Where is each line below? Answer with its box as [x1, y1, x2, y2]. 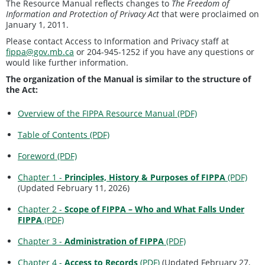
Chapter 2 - [18, 203, 64, 215]
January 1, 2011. [6, 18, 69, 30]
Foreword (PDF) [18, 150, 77, 161]
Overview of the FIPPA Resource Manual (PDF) [18, 107, 197, 119]
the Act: [6, 83, 38, 95]
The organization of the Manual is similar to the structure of [6, 73, 251, 85]
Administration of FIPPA [64, 235, 164, 247]
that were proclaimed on [159, 8, 259, 20]
